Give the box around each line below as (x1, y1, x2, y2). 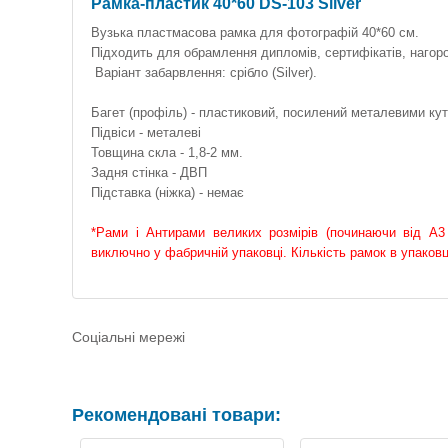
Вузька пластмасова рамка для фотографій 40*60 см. (91, 25, 419, 40)
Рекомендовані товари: (72, 405, 281, 425)
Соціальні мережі (72, 329, 185, 345)
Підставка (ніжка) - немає (91, 185, 244, 200)
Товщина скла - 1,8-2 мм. (91, 145, 243, 160)
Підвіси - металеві (91, 125, 201, 140)
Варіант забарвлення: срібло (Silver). (91, 65, 317, 80)
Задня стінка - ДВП (91, 165, 207, 180)
